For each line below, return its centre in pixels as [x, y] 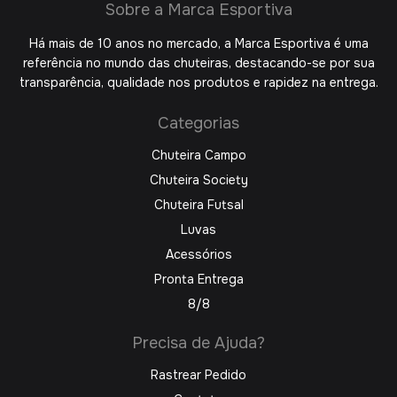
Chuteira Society [198, 180]
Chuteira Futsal [198, 205]
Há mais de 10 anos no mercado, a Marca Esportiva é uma [198, 44]
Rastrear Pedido [198, 375]
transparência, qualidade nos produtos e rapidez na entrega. [198, 83]
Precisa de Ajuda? [198, 343]
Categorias [198, 124]
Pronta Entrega [198, 280]
